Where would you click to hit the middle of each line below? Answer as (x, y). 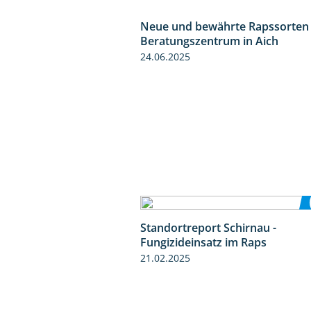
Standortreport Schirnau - (208, 227)
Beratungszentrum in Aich (209, 41)
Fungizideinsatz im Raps (203, 242)
